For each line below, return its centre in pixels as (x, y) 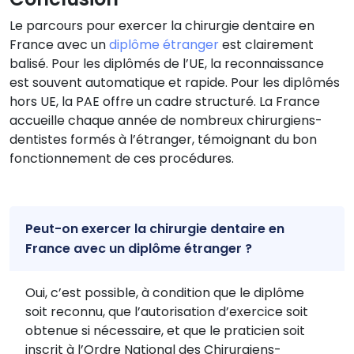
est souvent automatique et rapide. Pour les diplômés (175, 82)
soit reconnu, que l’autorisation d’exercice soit (167, 311)
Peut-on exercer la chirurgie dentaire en (155, 228)
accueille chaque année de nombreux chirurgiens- (166, 120)
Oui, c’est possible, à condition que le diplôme (165, 292)
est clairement (266, 44)
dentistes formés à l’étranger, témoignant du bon (163, 139)
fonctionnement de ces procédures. (122, 158)
